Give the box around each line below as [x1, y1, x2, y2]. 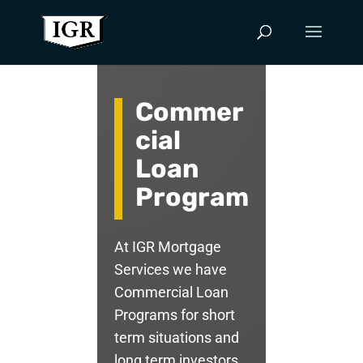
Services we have [113, 261, 227, 279]
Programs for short [113, 306, 235, 324]
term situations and [113, 329, 239, 347]
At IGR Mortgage [113, 238, 221, 256]
